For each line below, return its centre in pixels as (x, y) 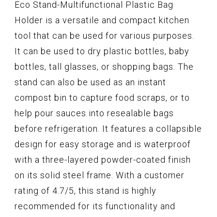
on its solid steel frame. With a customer (100, 175)
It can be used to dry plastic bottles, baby (102, 51)
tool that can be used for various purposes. (104, 35)
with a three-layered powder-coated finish (103, 159)
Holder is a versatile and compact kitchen (102, 20)
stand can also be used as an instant (90, 82)
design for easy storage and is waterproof (103, 144)
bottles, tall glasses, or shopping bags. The (104, 66)
